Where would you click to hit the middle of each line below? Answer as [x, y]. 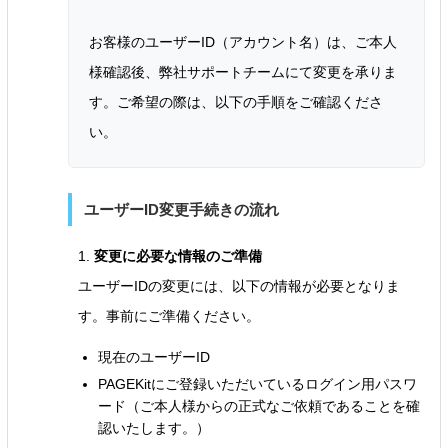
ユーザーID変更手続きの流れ [181, 210]
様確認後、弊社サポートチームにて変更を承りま [242, 72]
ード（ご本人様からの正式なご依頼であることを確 [258, 406]
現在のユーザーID [153, 357]
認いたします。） [153, 428]
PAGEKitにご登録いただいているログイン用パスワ [257, 384]
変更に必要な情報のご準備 [177, 256]
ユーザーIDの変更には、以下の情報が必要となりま [238, 286]
